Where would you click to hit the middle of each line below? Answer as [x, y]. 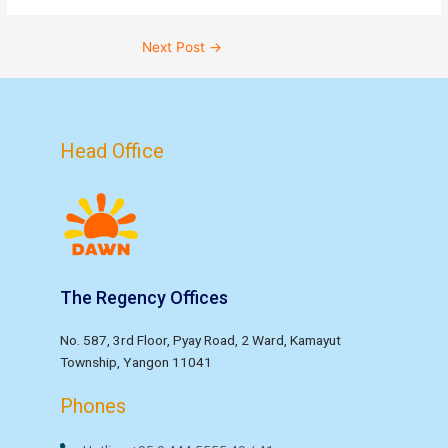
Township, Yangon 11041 [136, 362]
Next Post [175, 46]
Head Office [112, 151]
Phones [93, 406]
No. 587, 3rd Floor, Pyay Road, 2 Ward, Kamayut [200, 340]
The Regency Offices [144, 298]
